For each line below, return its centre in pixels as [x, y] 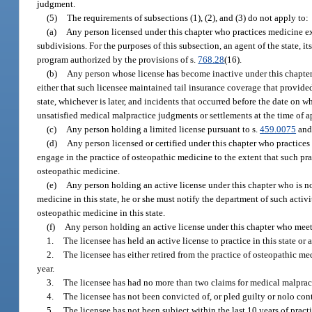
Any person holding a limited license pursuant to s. [163, 130]
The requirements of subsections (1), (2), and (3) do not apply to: [188, 18]
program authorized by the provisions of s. [118, 60]
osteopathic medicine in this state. [101, 213]
